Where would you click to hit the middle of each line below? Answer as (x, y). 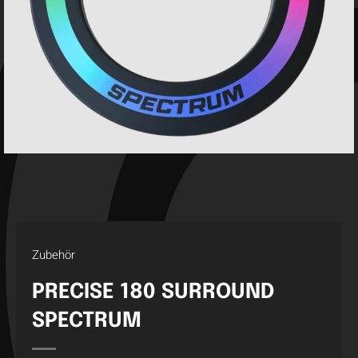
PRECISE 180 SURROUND (153, 292)
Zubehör (54, 255)
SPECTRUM (87, 321)
